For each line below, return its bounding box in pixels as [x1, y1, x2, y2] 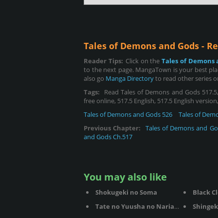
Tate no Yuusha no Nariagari [95, 202, 174, 211]
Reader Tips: [84, 56, 123, 65]
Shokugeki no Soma [95, 188, 157, 197]
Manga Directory [106, 74, 154, 83]
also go [84, 74, 106, 83]
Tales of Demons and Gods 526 [84, 110, 172, 119]
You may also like [84, 170, 167, 183]
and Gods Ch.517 [84, 132, 132, 141]
